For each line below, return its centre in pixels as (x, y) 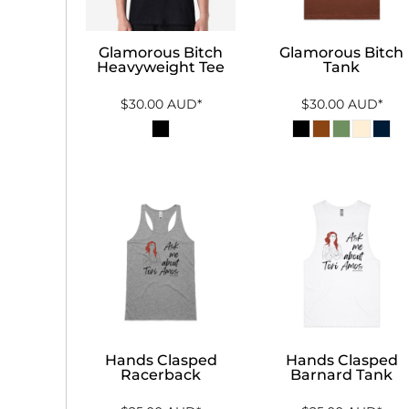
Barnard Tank (342, 375)
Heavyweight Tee (161, 67)
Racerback (161, 375)
